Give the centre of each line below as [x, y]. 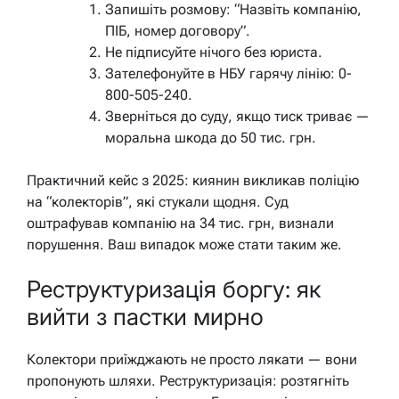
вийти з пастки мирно [145, 316]
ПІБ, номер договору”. [178, 31]
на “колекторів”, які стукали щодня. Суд [158, 202]
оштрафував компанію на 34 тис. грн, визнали [180, 224]
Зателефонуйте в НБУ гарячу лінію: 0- [228, 74]
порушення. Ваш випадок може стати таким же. [184, 245]
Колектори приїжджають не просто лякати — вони [192, 360]
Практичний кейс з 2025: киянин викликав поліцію [193, 181]
